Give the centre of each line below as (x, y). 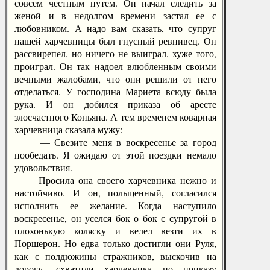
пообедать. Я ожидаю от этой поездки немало (115, 155)
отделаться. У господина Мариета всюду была (115, 91)
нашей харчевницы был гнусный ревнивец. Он (115, 41)
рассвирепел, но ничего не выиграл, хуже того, (115, 53)
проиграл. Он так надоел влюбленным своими (115, 66)
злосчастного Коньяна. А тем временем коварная (115, 117)
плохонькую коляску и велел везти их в (115, 231)
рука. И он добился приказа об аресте (115, 104)
